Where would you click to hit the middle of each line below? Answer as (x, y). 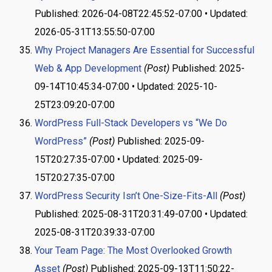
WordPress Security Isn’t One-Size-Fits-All (126, 196)
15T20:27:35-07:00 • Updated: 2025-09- (118, 159)
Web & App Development (88, 68)
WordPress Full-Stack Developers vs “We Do (131, 123)
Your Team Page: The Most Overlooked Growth (133, 250)
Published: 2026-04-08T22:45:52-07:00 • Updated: (141, 14)
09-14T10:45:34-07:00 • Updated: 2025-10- (126, 87)
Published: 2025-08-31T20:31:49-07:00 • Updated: (141, 214)
